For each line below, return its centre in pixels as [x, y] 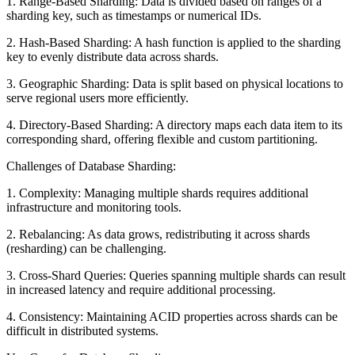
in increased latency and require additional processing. [141, 289]
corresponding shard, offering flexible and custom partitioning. [162, 139]
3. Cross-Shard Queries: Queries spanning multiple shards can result [176, 275]
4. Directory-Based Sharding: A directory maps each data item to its [174, 124]
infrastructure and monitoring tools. [94, 207]
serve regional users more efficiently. [97, 97]
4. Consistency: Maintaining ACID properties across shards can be [172, 316]
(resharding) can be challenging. [86, 248]
